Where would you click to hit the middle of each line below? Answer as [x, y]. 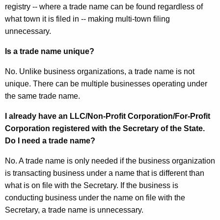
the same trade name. [42, 96]
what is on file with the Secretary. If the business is [92, 186]
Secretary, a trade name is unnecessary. [76, 210]
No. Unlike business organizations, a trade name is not [100, 72]
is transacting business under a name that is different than [105, 173]
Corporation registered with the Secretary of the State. [105, 129]
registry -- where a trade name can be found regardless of [104, 7]
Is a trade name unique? [50, 52]
